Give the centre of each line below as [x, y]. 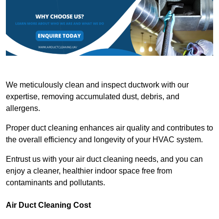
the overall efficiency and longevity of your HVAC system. [105, 140]
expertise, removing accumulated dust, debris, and [93, 97]
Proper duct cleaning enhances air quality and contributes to [109, 128]
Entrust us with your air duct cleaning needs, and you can [104, 159]
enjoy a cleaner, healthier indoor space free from [89, 171]
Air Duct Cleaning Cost [48, 205]
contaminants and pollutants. [55, 183]
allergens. [23, 109]
